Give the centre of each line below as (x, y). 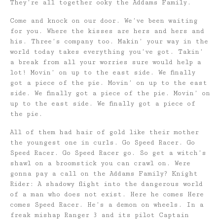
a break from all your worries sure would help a (106, 62)
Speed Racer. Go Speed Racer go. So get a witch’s (108, 153)
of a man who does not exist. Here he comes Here (107, 194)
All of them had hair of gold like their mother (104, 132)
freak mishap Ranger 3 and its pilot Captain (99, 215)
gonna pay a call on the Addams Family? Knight (104, 173)
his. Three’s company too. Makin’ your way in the (109, 41)
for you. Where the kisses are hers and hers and (107, 31)
